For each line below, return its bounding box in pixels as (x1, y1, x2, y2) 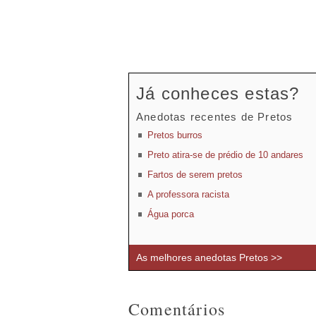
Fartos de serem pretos (147, 169, 243, 180)
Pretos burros (147, 130, 202, 140)
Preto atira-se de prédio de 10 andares (147, 150, 303, 160)
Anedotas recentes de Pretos (136, 111, 293, 123)
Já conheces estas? (136, 84, 300, 103)
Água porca (147, 209, 194, 219)
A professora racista (147, 189, 229, 200)
